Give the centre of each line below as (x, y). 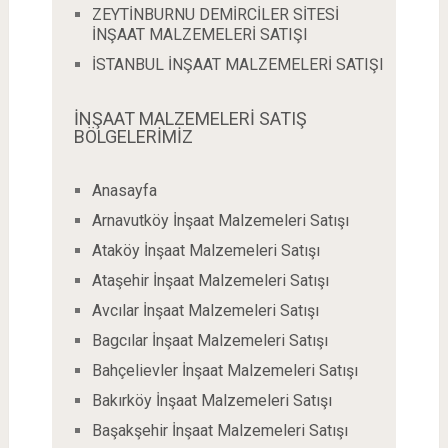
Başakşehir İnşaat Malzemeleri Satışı (219, 430)
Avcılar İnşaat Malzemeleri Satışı (205, 310)
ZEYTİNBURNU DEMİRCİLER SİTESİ (215, 14)
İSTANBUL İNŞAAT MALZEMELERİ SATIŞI (237, 64)
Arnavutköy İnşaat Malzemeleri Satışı (220, 220)
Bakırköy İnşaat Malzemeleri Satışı (211, 400)
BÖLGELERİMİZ (133, 136)
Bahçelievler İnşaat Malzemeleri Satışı (224, 370)
